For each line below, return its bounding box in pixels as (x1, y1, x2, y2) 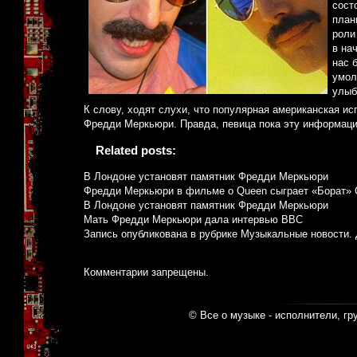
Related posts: (96, 143, 176, 158)
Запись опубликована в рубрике (84, 228, 241, 241)
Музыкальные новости (241, 228, 349, 241)
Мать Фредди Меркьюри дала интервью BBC (84, 214, 303, 226)
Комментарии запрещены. (84, 266, 209, 279)
